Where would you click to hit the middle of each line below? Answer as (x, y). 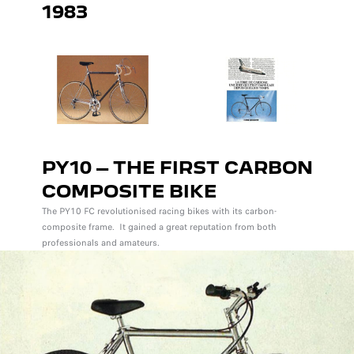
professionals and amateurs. (100, 242)
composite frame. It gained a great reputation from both (159, 226)
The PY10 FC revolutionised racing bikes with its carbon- (159, 211)
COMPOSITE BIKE (129, 190)
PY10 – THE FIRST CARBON (177, 167)
